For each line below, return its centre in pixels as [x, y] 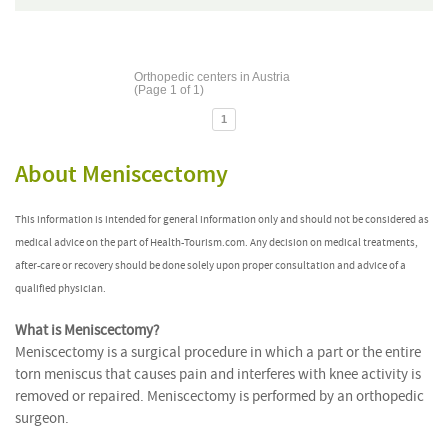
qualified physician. [60, 288]
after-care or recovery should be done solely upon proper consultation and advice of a [210, 265]
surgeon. [42, 418]
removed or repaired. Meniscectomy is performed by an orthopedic [219, 396]
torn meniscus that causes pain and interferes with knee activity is [218, 374]
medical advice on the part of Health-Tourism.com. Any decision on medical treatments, [216, 242]
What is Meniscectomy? [87, 330]
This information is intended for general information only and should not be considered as [222, 219]
